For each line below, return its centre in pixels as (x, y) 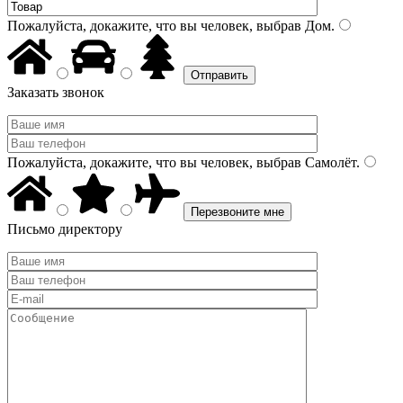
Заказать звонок (56, 92)
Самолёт (329, 162)
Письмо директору (65, 229)
